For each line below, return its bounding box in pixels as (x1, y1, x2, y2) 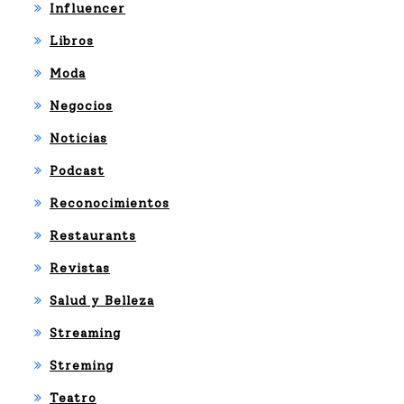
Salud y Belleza (50, 293, 154, 308)
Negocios (50, 98, 113, 114)
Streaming (50, 326, 121, 341)
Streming (50, 358, 114, 373)
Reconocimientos (50, 196, 170, 211)
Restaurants (50, 228, 136, 243)
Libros (50, 33, 94, 49)
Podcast (50, 163, 105, 179)
